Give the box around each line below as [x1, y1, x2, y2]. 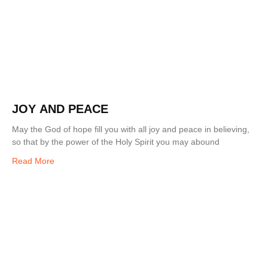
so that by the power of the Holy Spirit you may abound [12, 137, 220, 147]
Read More [12, 156, 54, 166]
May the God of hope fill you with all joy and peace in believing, [12, 124, 249, 135]
